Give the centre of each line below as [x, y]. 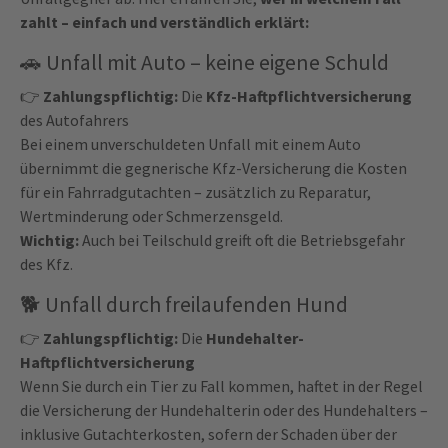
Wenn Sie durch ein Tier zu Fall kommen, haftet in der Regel [221, 386]
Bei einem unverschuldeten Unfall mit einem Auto [190, 144]
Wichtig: [49, 240]
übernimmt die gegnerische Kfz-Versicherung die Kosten [213, 168]
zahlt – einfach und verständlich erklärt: [164, 22]
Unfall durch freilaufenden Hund [196, 305]
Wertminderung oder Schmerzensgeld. [151, 216]
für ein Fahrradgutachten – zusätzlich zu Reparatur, [195, 192]
